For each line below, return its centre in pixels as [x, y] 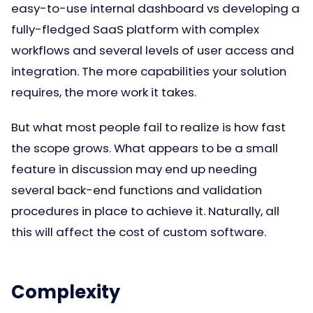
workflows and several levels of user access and [153, 50]
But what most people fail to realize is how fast [148, 127]
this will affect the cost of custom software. [139, 232]
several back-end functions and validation [137, 190]
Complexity [66, 292]
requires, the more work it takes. [104, 92]
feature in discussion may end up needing [134, 169]
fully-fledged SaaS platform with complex [135, 29]
